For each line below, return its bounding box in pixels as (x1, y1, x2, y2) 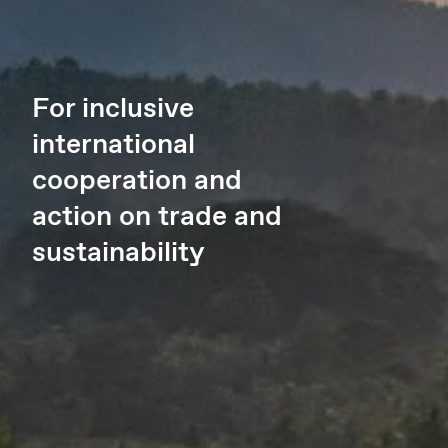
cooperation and (32, 162, 242, 201)
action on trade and (32, 198, 282, 237)
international (32, 126, 195, 165)
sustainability (32, 234, 205, 273)
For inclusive (32, 90, 194, 129)
